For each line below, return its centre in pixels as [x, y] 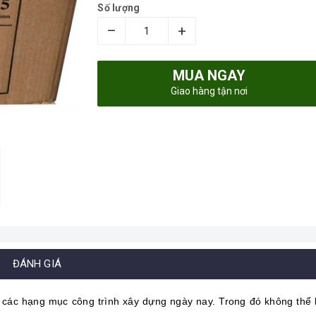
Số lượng [119, 8]
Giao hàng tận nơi [209, 91]
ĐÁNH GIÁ [37, 264]
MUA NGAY [209, 75]
